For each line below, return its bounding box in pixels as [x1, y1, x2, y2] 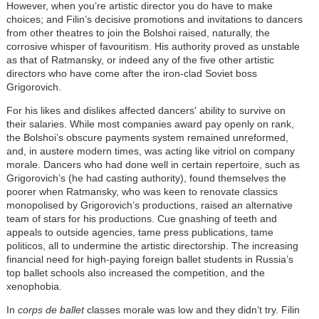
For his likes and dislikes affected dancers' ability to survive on [6, 104, 286, 116]
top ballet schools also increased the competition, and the [6, 266, 265, 278]
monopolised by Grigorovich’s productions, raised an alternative [6, 199, 293, 211]
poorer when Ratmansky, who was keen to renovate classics [6, 185, 278, 197]
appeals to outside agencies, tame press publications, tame [6, 226, 273, 238]
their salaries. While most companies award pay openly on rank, [6, 117, 294, 130]
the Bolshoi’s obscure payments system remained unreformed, [6, 131, 288, 143]
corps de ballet [17, 303, 84, 315]
